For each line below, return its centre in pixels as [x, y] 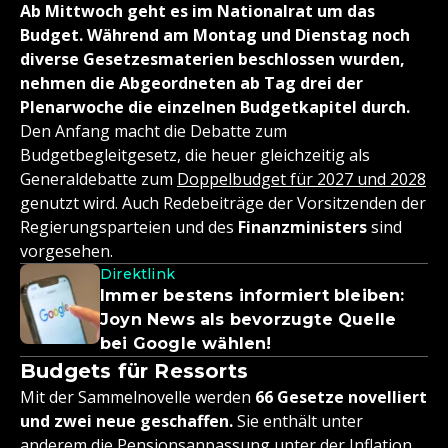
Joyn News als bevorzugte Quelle [248, 320]
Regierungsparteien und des [129, 227]
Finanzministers [302, 227]
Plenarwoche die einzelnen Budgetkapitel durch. [215, 107]
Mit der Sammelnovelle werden [137, 397]
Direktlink [137, 274]
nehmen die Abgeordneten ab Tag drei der [191, 83]
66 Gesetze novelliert [341, 397]
